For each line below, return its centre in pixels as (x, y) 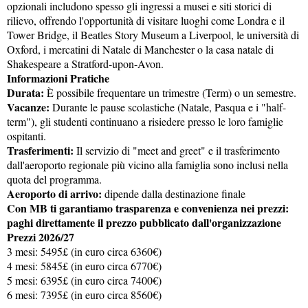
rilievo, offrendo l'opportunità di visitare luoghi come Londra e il (146, 20)
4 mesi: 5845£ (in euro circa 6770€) (84, 266)
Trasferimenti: (40, 150)
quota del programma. (54, 179)
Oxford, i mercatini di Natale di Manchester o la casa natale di (140, 49)
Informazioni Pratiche (58, 78)
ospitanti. (26, 136)
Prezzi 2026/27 (41, 237)
